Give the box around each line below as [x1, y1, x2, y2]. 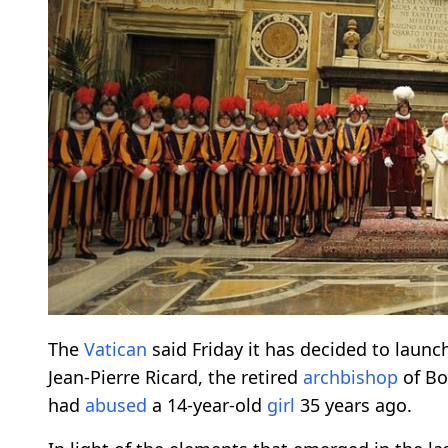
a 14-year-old [147, 393, 267, 418]
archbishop [303, 365, 398, 390]
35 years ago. [295, 393, 412, 418]
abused [85, 393, 147, 418]
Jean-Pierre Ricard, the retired [48, 365, 303, 390]
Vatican [84, 337, 147, 362]
